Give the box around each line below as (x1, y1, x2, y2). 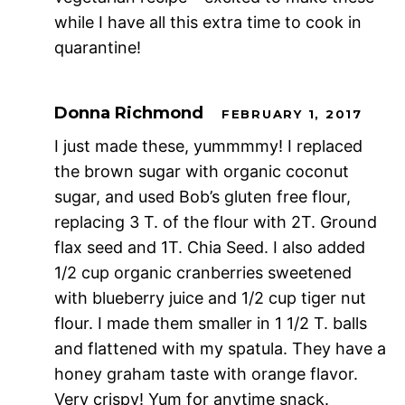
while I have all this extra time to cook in (54, 13, 362, 33)
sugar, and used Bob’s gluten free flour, (54, 187, 351, 207)
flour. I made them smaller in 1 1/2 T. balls (54, 314, 367, 334)
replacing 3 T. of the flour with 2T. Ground (54, 212, 377, 232)
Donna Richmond (54, 103, 203, 124)
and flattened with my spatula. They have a (54, 339, 386, 359)
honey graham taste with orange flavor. (54, 364, 358, 384)
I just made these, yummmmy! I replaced (54, 137, 363, 156)
